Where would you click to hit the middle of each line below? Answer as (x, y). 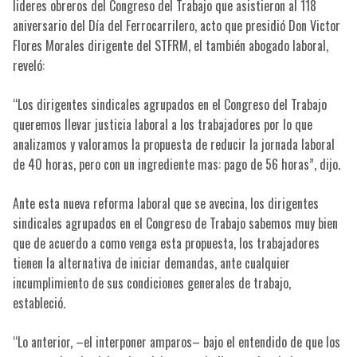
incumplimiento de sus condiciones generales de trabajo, (151, 283)
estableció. (39, 303)
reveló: (28, 66)
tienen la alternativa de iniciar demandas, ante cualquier (151, 263)
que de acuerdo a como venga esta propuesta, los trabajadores (166, 243)
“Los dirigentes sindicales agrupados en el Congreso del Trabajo (169, 105)
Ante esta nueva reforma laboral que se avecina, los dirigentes (165, 204)
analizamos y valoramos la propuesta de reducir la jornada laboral (173, 145)
